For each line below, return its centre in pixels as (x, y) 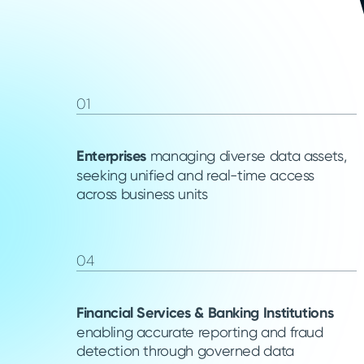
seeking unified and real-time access (196, 175)
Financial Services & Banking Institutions (205, 312)
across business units (142, 193)
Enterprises (112, 156)
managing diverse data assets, (247, 155)
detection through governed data (185, 350)
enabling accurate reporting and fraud (200, 331)
